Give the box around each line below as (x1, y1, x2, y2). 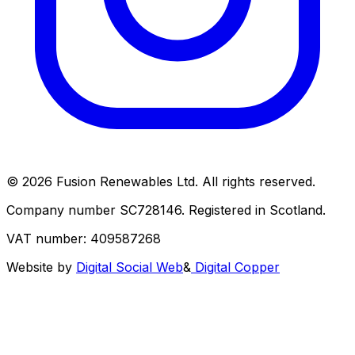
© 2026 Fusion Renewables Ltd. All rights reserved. (6, 174, 315, 190)
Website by (6, 259, 76, 276)
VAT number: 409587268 (6, 231, 161, 247)
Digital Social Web (76, 259, 183, 276)
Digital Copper (191, 259, 280, 276)
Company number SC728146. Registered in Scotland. (6, 202, 326, 219)
